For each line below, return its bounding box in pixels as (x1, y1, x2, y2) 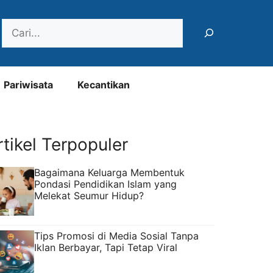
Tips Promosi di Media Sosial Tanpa (34, 229, 199, 242)
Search (1, 19, 35, 32)
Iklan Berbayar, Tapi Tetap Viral (34, 241, 177, 253)
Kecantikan (77, 78, 130, 91)
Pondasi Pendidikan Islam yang (34, 177, 177, 190)
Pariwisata (4, 78, 53, 91)
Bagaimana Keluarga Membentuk (34, 166, 185, 179)
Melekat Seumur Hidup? (34, 189, 144, 202)
